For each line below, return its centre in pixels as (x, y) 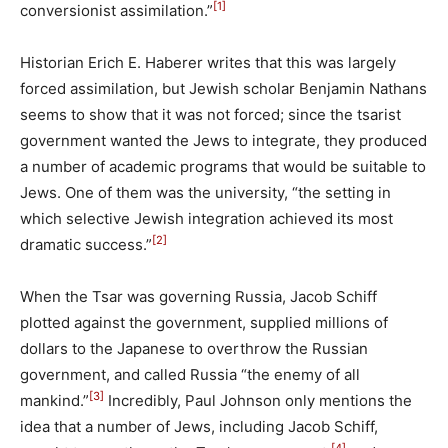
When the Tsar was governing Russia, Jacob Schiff (198, 296)
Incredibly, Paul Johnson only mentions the (258, 400)
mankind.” (54, 400)
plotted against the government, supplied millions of (204, 322)
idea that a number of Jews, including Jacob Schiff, (199, 426)
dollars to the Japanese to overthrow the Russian (194, 348)
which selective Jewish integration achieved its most (206, 218)
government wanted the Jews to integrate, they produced (223, 140)
